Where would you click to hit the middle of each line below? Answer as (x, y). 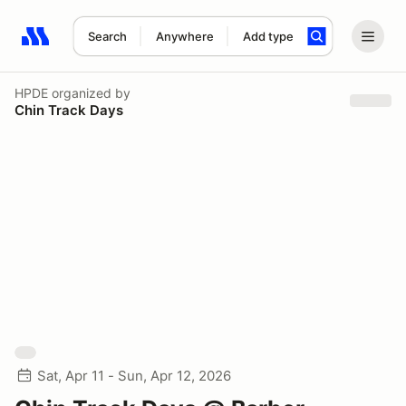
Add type (268, 36)
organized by (89, 92)
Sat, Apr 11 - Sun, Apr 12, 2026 (134, 376)
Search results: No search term (126, 46)
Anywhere (184, 36)
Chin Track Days (69, 110)
